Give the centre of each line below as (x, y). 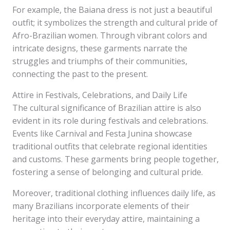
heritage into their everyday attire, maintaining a (106, 219)
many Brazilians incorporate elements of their (101, 206)
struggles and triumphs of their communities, (100, 61)
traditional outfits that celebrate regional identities (110, 146)
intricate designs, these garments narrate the (100, 48)
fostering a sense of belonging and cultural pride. (108, 172)
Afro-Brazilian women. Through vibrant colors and (110, 35)
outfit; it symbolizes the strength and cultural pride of (115, 23)
